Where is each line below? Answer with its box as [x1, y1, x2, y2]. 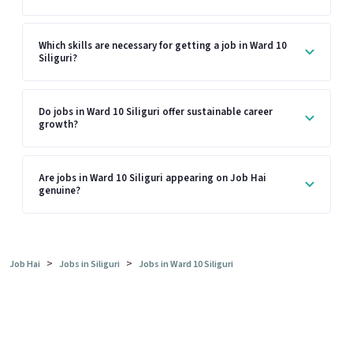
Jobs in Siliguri [59, 258, 120, 272]
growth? [39, 117, 78, 132]
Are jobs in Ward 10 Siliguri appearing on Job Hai [39, 170, 266, 185]
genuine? [39, 183, 80, 198]
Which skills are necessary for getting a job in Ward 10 [39, 39, 287, 54]
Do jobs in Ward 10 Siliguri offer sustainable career [39, 104, 273, 119]
